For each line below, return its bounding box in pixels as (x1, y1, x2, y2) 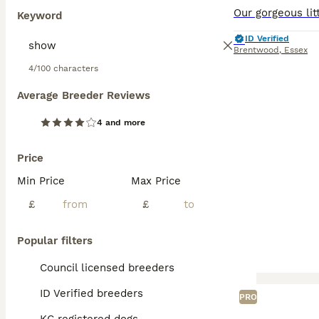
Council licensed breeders (40, 261, 174, 274)
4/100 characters (28, 63, 98, 73)
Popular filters (17, 234, 93, 247)
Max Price (131, 174, 181, 187)
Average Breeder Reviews (17, 89, 150, 102)
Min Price (17, 174, 65, 187)
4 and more (97, 117, 145, 127)
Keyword (17, 9, 62, 22)
